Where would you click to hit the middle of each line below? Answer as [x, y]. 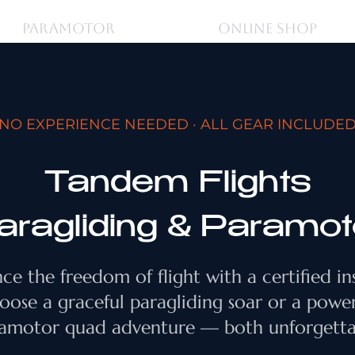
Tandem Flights [177, 185]
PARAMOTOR [69, 28]
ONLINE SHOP [267, 28]
